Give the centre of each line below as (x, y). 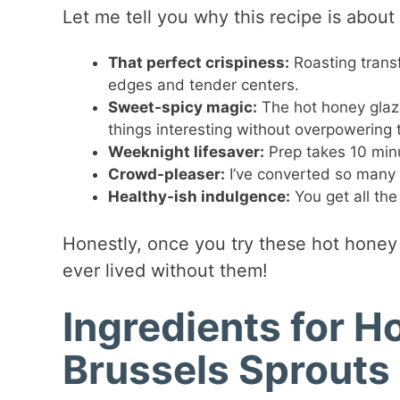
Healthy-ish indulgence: (199, 196)
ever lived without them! (165, 271)
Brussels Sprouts (226, 370)
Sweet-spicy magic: (182, 107)
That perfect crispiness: (198, 62)
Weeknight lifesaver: (186, 151)
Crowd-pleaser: (166, 174)
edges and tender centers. (203, 84)
